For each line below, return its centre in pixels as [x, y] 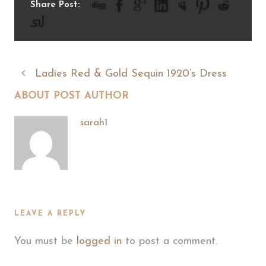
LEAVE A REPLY [50, 213]
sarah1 [94, 122]
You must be [45, 241]
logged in [99, 241]
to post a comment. [170, 241]
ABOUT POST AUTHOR [72, 96]
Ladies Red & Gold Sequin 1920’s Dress [131, 74]
